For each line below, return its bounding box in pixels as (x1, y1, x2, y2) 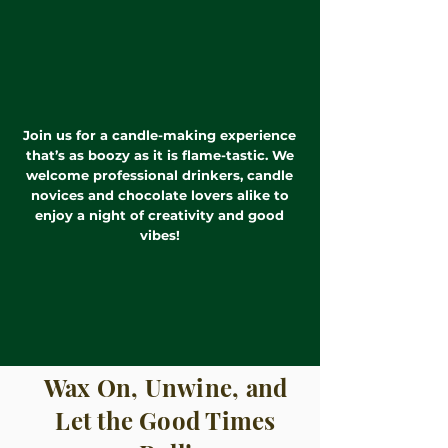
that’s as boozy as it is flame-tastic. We (25, 147, 294, 163)
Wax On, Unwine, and (43, 371, 288, 403)
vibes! (139, 227, 180, 243)
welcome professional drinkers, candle (26, 167, 293, 183)
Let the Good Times (55, 404, 276, 436)
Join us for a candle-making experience (23, 127, 296, 143)
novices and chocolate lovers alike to (30, 187, 289, 203)
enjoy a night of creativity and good (35, 207, 284, 223)
